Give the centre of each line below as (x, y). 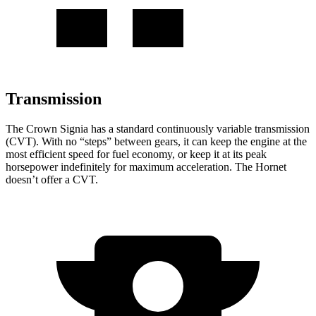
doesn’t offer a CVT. (52, 179)
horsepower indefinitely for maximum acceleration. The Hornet (146, 166)
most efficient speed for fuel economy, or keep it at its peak (136, 154)
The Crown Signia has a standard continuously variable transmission (158, 128)
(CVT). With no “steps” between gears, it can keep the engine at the (156, 141)
